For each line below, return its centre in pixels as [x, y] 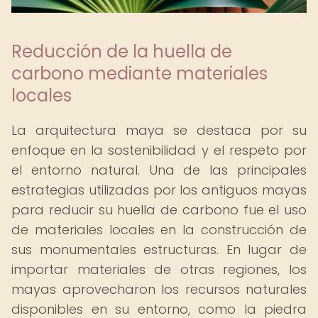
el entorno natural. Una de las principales [159, 170]
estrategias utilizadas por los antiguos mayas [159, 190]
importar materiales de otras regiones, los [159, 269]
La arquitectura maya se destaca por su [159, 130]
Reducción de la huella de [122, 51]
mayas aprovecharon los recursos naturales [159, 289]
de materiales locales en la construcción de [159, 230]
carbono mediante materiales [139, 73]
